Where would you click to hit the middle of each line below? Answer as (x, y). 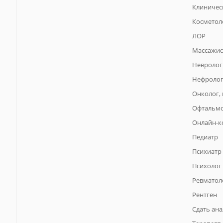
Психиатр (207, 152)
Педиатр (205, 137)
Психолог (207, 166)
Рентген (205, 195)
